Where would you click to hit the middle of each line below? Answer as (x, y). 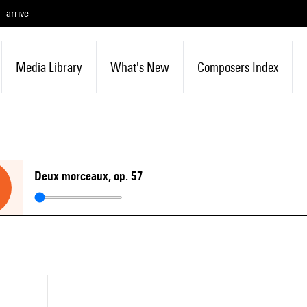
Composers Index (237, 67)
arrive (17, 13)
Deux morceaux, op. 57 (89, 176)
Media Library (49, 67)
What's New (139, 67)
